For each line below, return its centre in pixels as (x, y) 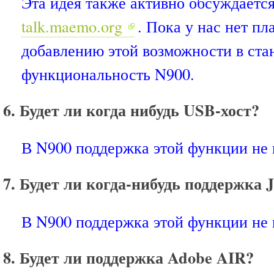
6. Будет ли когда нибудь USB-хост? (131, 110)
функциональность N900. (108, 73)
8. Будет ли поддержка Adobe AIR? (128, 257)
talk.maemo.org (72, 26)
